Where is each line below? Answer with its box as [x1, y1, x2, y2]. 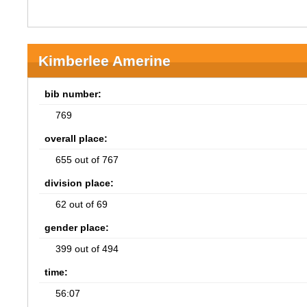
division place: [45, 177, 114, 188]
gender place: [45, 222, 110, 233]
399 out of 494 [56, 243, 119, 254]
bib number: [45, 88, 102, 99]
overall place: [45, 133, 108, 144]
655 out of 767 [56, 154, 119, 165]
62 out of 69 [56, 199, 108, 210]
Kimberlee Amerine [38, 53, 171, 69]
